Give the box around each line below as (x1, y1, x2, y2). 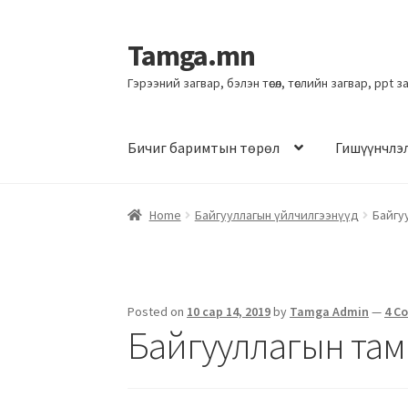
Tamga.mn (127, 36, 256, 74)
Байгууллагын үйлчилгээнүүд (194, 206, 359, 223)
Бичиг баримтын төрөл (127, 138, 280, 158)
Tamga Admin (290, 302, 370, 320)
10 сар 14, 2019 (187, 302, 271, 320)
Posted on (127, 302, 188, 320)
